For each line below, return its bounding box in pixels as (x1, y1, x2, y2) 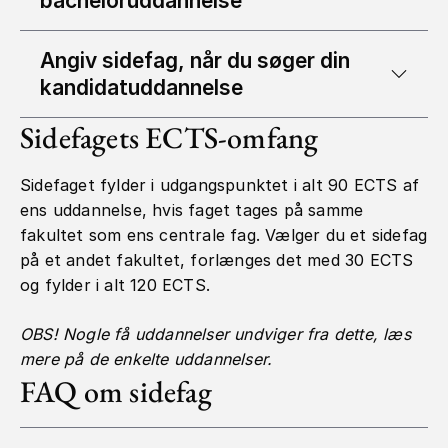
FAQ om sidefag (20, 371, 212, 411)
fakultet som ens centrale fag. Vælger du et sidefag (20, 224, 428, 245)
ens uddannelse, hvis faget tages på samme (20, 199, 364, 220)
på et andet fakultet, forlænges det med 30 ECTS (20, 249, 414, 270)
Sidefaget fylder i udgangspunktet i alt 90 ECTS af (20, 174, 420, 195)
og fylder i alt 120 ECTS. (20, 274, 210, 295)
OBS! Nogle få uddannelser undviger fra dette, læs (20, 323, 411, 344)
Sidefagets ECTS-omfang (20, 117, 319, 157)
